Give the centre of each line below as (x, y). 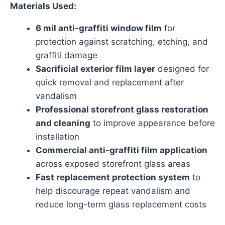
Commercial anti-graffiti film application (122, 150)
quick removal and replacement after (110, 82)
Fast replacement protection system (113, 177)
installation (58, 136)
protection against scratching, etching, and (122, 41)
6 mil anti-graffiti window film (99, 28)
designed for (182, 69)
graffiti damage (67, 55)
